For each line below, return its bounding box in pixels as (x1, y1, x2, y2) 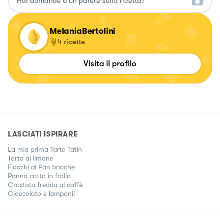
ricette (64, 37, 85, 46)
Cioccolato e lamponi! (8, 189, 75, 197)
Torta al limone (8, 154, 53, 162)
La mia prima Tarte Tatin (8, 145, 82, 153)
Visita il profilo (83, 58, 137, 68)
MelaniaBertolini (50, 26, 116, 36)
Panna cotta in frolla (8, 171, 71, 180)
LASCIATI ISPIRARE (8, 129, 78, 138)
